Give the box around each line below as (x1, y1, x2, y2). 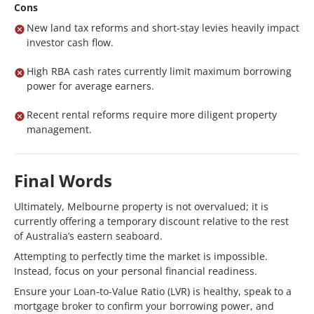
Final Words (14, 169, 112, 192)
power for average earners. (27, 79, 154, 93)
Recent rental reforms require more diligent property (27, 108, 277, 121)
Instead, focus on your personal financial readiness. (14, 264, 257, 278)
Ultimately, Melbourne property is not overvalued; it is (14, 200, 268, 213)
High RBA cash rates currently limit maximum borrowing (27, 64, 292, 78)
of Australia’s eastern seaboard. (14, 229, 163, 243)
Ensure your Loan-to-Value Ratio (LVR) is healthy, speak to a (14, 285, 292, 298)
